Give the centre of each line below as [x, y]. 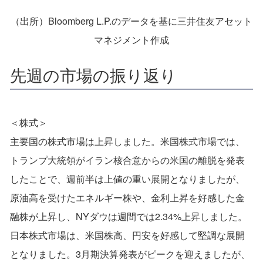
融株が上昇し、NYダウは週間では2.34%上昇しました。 [129, 217]
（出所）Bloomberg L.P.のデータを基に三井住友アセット [131, 21]
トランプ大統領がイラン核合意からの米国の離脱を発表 [127, 160]
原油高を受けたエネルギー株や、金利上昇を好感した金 [127, 198]
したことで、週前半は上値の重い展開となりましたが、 [127, 179]
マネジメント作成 [131, 40]
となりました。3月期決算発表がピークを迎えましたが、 [130, 254]
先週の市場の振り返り [93, 75]
